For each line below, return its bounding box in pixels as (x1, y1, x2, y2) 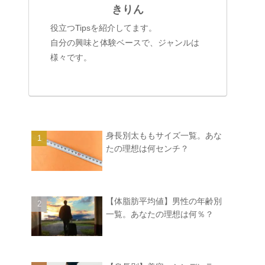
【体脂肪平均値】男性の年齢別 (106, 196, 222, 206)
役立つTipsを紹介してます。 (50, 23, 157, 33)
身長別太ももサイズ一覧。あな (106, 131, 222, 141)
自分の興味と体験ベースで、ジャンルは (50, 38, 199, 48)
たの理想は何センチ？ (106, 144, 189, 154)
